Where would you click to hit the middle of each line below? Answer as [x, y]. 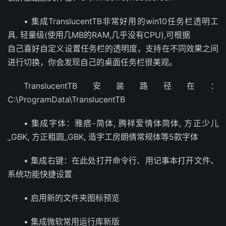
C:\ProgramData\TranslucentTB [66, 99]
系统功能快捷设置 [40, 174]
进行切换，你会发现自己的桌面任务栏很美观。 [92, 62]
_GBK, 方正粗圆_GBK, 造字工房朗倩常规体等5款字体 [103, 136]
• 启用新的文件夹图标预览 [72, 197]
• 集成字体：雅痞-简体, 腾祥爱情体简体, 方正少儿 [121, 123]
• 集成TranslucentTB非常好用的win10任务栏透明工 [121, 21]
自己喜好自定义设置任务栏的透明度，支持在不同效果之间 [113, 48]
